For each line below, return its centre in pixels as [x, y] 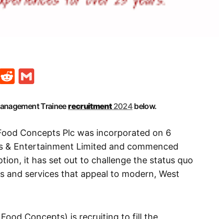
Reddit [39, 76]
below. [144, 106]
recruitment [90, 106]
